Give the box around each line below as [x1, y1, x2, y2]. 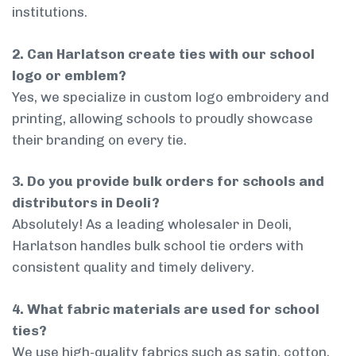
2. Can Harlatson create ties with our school [12, 45, 315, 62]
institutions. [12, 4, 87, 21]
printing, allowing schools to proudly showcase [12, 110, 313, 126]
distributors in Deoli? [12, 195, 160, 211]
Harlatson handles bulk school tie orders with [12, 238, 304, 254]
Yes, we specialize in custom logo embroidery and [12, 88, 329, 105]
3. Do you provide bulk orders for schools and [12, 173, 324, 190]
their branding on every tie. [12, 131, 187, 148]
